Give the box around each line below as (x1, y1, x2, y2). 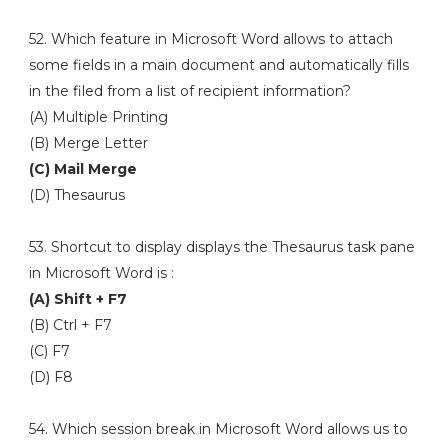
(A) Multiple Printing (28, 108, 172, 126)
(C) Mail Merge (28, 160, 141, 178)
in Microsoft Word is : (28, 264, 174, 282)
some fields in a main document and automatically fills (28, 56, 409, 74)
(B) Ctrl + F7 (28, 316, 112, 334)
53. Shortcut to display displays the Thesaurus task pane (28, 238, 415, 256)
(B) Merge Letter (28, 134, 148, 152)
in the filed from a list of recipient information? (28, 82, 351, 100)
